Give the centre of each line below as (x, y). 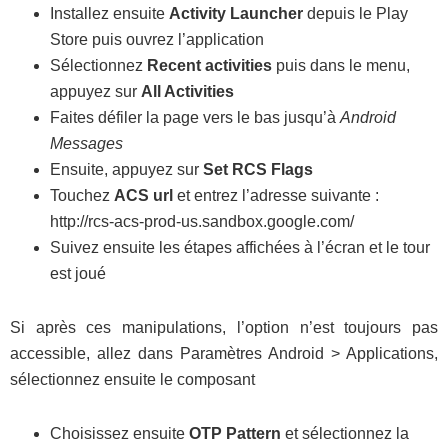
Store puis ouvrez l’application (157, 40)
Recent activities (209, 66)
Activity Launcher (236, 14)
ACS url (143, 196)
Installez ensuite (109, 14)
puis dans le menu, (341, 66)
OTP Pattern (235, 434)
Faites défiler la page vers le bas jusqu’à (195, 118)
